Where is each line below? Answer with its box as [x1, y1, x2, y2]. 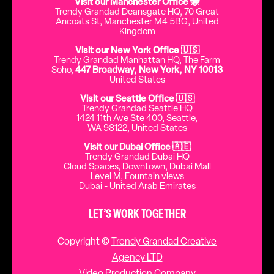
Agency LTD [111, 253, 163, 264]
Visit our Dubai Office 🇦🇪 [83, 143, 191, 153]
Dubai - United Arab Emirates [78, 182, 196, 192]
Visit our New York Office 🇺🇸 [75, 46, 199, 56]
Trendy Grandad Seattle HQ [81, 105, 193, 114]
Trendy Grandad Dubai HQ [84, 153, 190, 163]
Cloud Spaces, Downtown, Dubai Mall [63, 163, 211, 172]
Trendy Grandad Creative [111, 237, 217, 248]
